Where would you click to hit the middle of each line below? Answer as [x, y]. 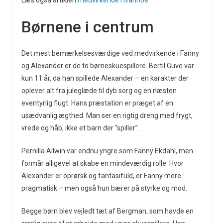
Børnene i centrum [87, 27]
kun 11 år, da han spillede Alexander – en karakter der [105, 78]
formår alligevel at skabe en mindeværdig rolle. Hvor [102, 163]
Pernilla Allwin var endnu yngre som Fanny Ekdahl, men [107, 151]
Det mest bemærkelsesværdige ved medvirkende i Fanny [110, 53]
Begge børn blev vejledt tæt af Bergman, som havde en [107, 211]
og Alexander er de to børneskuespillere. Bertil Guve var [108, 66]
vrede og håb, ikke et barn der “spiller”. [80, 128]
